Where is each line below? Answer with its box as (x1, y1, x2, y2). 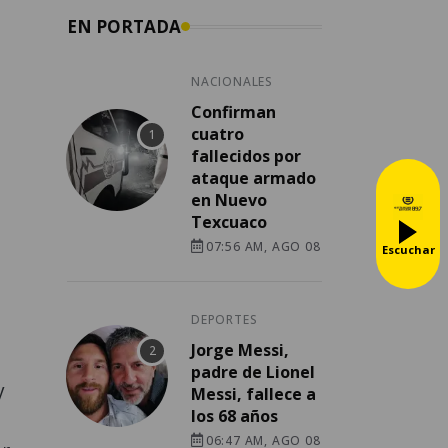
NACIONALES (191, 73, 273, 91)
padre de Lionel (191, 361, 315, 384)
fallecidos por (191, 145, 301, 168)
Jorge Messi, (191, 339, 289, 362)
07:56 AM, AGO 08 (205, 238, 321, 256)
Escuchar (381, 241, 435, 257)
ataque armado (191, 167, 316, 190)
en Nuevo (191, 189, 267, 212)
